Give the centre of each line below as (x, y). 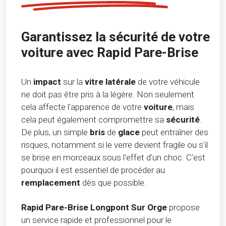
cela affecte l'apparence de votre (82, 107)
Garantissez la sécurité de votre (116, 37)
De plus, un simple (55, 132)
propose (183, 208)
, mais (183, 107)
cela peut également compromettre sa (94, 120)
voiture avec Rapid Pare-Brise (110, 53)
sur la (73, 82)
